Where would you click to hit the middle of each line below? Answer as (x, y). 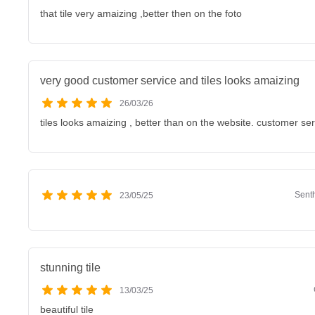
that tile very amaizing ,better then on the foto (141, 13)
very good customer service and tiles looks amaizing (170, 81)
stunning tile (70, 268)
